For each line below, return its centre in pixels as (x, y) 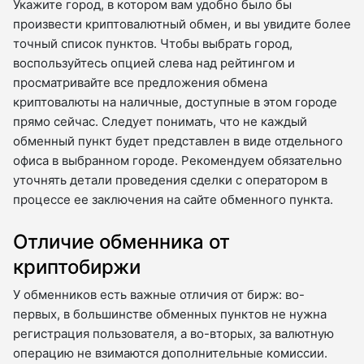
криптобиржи (77, 267)
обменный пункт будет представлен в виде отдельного (178, 141)
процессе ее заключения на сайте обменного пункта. (173, 200)
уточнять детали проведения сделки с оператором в (170, 180)
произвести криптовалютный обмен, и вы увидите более (182, 24)
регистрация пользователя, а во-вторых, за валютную (173, 334)
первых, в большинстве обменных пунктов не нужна (170, 314)
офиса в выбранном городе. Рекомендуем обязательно (178, 161)
